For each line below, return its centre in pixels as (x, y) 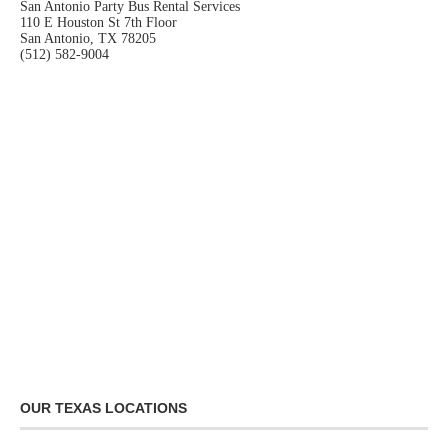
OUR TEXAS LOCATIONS (103, 407)
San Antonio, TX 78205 (88, 38)
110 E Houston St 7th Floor (98, 22)
